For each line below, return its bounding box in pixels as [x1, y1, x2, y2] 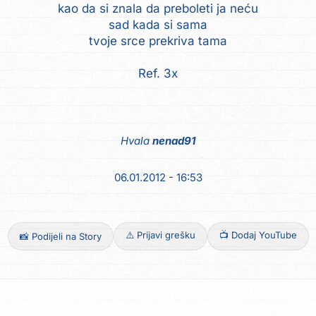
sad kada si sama [109, 18, 207, 32]
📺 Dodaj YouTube [219, 229, 297, 241]
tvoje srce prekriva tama [89, 34, 227, 48]
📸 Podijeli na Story [19, 231, 102, 242]
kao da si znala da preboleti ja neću [58, 1, 258, 16]
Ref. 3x [138, 66, 178, 80]
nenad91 [152, 134, 195, 147]
